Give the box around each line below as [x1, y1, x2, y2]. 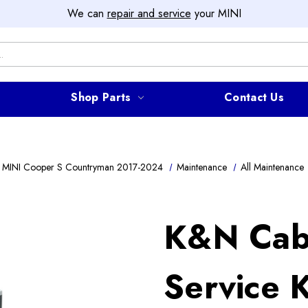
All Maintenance [241, 159, 305, 174]
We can [67, 5, 107, 21]
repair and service [107, 5, 191, 21]
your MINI [190, 5, 241, 21]
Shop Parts [71, 89, 131, 105]
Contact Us [224, 89, 285, 105]
